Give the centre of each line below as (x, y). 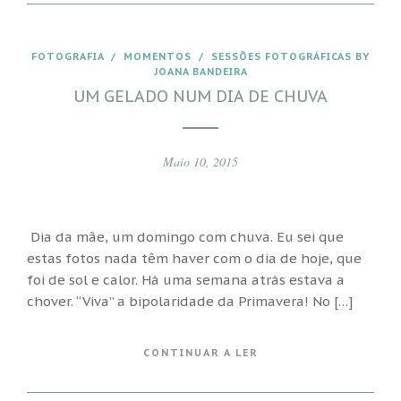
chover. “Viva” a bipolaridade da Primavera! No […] (190, 301)
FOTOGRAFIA (68, 56)
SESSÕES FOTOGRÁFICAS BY (290, 56)
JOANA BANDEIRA (200, 72)
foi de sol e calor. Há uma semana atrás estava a (186, 279)
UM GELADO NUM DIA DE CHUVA (200, 96)
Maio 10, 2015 (200, 162)
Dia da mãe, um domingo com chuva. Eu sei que (185, 236)
